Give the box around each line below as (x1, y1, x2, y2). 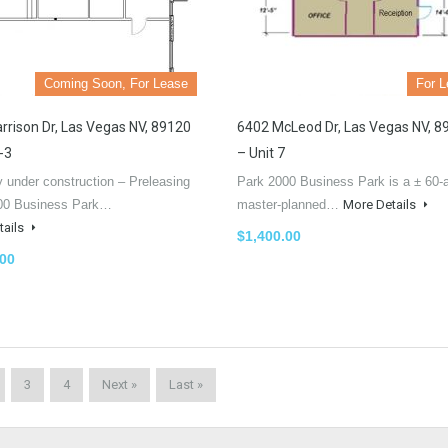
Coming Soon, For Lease (44, 75, 188, 91)
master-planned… (237, 196, 343, 212)
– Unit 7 (237, 144, 285, 161)
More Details (343, 196, 419, 212)
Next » (101, 376, 137, 392)
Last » (168, 376, 203, 392)
